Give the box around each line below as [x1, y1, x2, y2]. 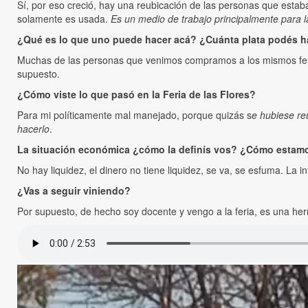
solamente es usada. [17, 12, 111, 26]
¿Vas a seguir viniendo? [17, 184, 131, 198]
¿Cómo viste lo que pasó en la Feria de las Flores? [17, 87, 256, 102]
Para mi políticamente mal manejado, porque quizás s [17, 108, 252, 122]
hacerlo [17, 122, 49, 136]
